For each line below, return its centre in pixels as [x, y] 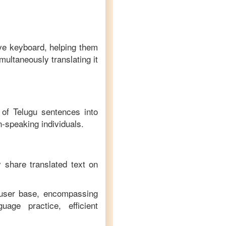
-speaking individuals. [43, 123]
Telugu [25, 111]
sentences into [68, 111]
